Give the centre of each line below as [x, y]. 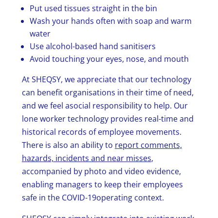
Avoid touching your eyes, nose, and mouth [109, 59]
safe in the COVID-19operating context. [93, 198]
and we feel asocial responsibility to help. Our [105, 106]
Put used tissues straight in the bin [93, 9]
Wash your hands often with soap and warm [110, 21]
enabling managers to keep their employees [102, 185]
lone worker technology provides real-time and [108, 119]
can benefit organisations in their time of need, [108, 93]
